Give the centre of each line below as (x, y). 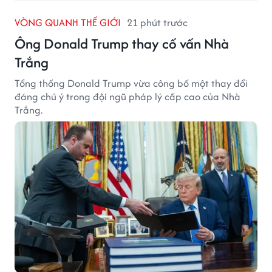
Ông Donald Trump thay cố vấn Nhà (122, 43)
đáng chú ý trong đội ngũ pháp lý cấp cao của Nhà (127, 96)
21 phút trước (157, 22)
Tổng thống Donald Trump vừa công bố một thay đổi (131, 83)
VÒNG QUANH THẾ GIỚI (68, 22)
